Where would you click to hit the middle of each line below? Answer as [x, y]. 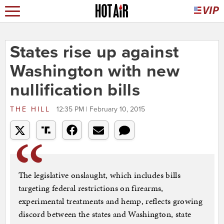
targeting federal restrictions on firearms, [91, 188]
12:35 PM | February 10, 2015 [100, 109]
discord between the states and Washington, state [105, 214]
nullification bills [75, 90]
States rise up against [94, 52]
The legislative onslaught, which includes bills [99, 175]
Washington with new [95, 71]
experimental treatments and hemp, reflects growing [110, 201]
